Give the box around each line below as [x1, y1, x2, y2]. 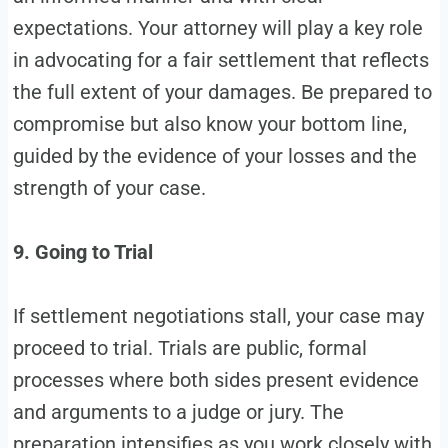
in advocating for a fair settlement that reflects [12, 48, 429, 72]
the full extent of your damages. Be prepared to [12, 80, 432, 104]
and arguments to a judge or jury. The [12, 400, 344, 424]
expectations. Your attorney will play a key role [12, 16, 423, 40]
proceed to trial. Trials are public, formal [12, 336, 367, 360]
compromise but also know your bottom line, [12, 112, 407, 136]
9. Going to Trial [12, 240, 153, 264]
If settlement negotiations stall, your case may [12, 304, 424, 328]
